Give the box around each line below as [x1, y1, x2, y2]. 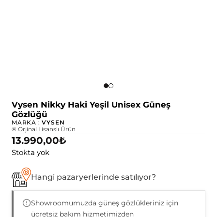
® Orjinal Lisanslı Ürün [12, 125, 76, 133]
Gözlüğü [12, 109, 47, 120]
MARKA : [12, 119, 42, 126]
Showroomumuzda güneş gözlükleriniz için [31, 199, 178, 208]
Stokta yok [12, 148, 49, 157]
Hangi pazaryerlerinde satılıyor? [31, 172, 156, 182]
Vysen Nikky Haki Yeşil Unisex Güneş [12, 100, 170, 110]
